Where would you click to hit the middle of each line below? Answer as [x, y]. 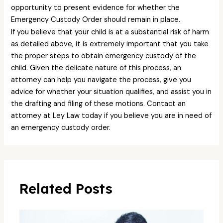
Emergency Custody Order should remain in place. [97, 19]
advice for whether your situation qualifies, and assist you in [111, 92]
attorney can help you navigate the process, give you [101, 80]
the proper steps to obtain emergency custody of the [104, 56]
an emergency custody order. [62, 127]
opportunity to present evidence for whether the [96, 7]
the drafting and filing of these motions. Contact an [99, 104]
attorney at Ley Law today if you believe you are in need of [111, 115]
